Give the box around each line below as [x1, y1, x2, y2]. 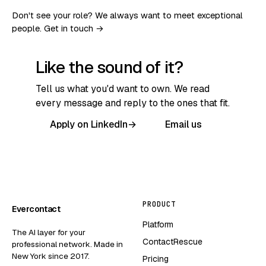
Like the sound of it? [36, 56, 183, 78]
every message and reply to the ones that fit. [36, 97, 230, 109]
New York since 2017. [12, 251, 90, 261]
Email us [165, 118, 202, 131]
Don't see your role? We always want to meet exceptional [12, 9, 243, 21]
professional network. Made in [12, 239, 123, 249]
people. [12, 23, 44, 34]
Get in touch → [44, 23, 104, 34]
